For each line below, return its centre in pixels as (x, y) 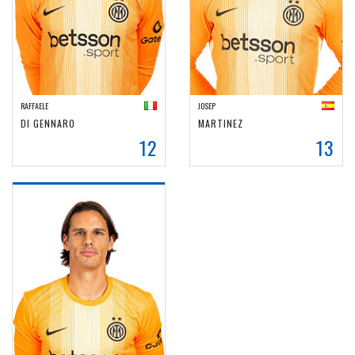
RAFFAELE (34, 106)
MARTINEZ (221, 123)
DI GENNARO (48, 123)
